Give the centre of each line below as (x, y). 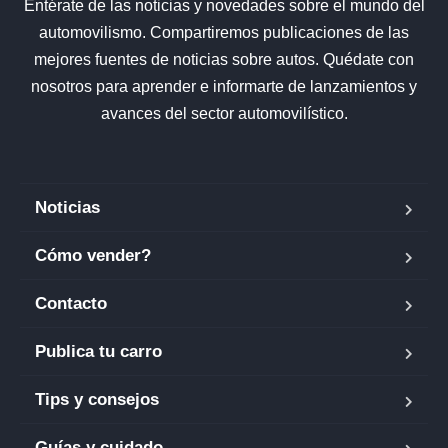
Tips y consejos (97, 399)
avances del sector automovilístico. (224, 113)
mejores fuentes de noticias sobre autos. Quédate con (224, 59)
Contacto (71, 303)
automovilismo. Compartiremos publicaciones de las (224, 32)
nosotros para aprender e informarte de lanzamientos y (224, 86)
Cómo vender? (93, 255)
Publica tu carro (98, 351)
